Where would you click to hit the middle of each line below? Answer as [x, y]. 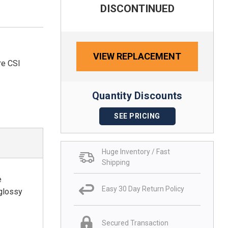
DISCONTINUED [137, 8]
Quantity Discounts [137, 95]
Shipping [116, 162]
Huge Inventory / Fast [136, 151]
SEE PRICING [137, 116]
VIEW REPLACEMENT [137, 56]
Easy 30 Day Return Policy [143, 189]
